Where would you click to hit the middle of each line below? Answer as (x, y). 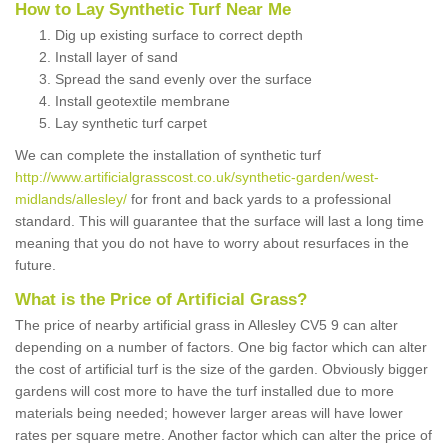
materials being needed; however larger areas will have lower (209, 413)
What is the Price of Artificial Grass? (161, 300)
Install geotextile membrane (142, 101)
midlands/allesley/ (71, 199)
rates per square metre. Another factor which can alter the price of (223, 435)
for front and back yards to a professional (259, 199)
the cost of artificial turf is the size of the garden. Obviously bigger (221, 369)
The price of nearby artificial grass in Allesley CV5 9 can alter (206, 325)
